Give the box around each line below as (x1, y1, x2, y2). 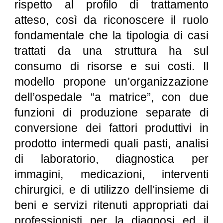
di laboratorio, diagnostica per (14, 152, 209, 165)
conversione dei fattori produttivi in (14, 121, 209, 134)
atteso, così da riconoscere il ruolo (14, 13, 209, 26)
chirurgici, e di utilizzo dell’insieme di (14, 183, 209, 196)
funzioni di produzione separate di (14, 106, 209, 119)
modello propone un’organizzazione (14, 75, 209, 88)
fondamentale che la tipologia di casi (14, 29, 209, 42)
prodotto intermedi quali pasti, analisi (14, 137, 209, 150)
